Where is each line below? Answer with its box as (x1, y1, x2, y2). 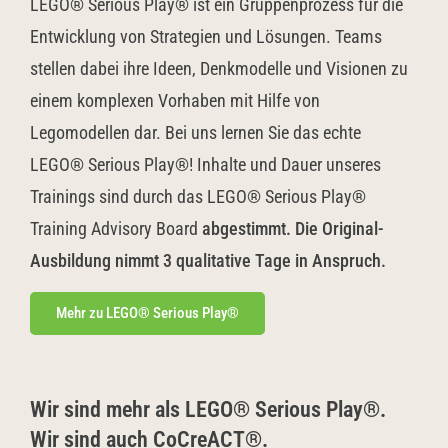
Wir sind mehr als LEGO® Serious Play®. (30, 397, 386, 422)
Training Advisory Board (30, 218, 198, 239)
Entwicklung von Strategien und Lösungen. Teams (30, 26, 382, 47)
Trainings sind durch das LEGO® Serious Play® (30, 186, 366, 207)
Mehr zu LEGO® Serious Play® (56, 304, 239, 322)
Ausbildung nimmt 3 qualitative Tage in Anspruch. (30, 250, 386, 271)
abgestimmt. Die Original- (198, 218, 384, 239)
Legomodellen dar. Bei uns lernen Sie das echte (30, 122, 361, 143)
